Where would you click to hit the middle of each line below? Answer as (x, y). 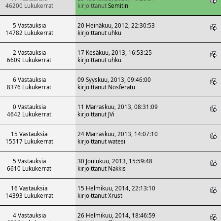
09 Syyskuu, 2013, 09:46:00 (114, 79)
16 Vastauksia (29, 188)
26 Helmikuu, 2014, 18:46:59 (116, 215)
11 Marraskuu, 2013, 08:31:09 (118, 107)
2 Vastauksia (29, 52)
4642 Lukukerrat (29, 114)
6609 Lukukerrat (29, 60)
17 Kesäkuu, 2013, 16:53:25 (115, 52)
